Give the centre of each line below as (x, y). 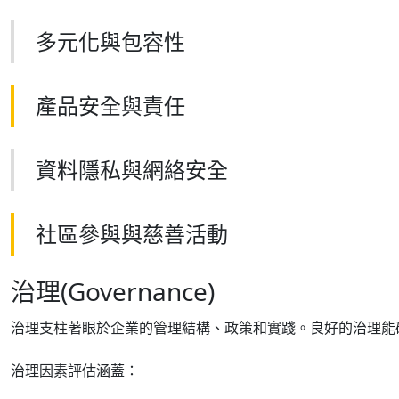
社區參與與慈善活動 (132, 234)
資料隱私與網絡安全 (132, 170)
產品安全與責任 (110, 106)
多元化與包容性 (110, 41)
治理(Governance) (113, 291)
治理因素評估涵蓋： (75, 370)
